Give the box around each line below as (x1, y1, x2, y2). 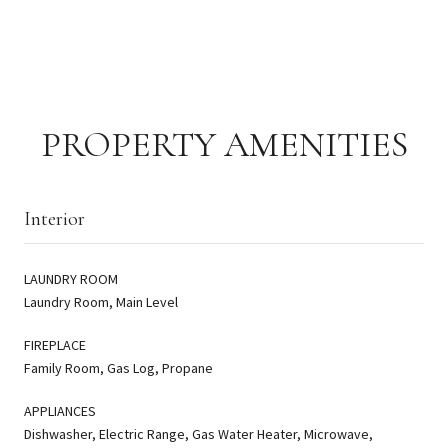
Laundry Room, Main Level (24, 292, 178, 311)
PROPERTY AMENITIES (40, 122, 408, 166)
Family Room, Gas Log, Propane (24, 358, 213, 377)
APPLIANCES (24, 401, 96, 420)
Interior (24, 206, 85, 231)
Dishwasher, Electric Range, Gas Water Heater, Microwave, (24, 424, 373, 443)
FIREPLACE (24, 335, 86, 354)
